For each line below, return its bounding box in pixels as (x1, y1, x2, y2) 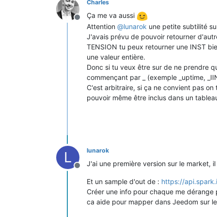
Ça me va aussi (87, 11, 137, 20)
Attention (87, 22, 117, 31)
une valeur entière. (87, 53, 145, 62)
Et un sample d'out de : (87, 177, 161, 186)
